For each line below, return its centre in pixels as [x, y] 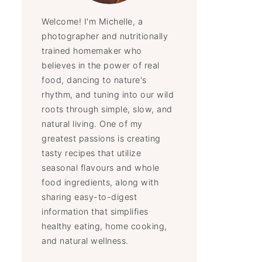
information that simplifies [95, 211]
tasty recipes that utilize [92, 153]
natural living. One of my [92, 124]
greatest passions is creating [101, 138]
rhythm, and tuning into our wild [108, 94]
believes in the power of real [101, 65]
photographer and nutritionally [105, 36]
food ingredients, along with [100, 182]
